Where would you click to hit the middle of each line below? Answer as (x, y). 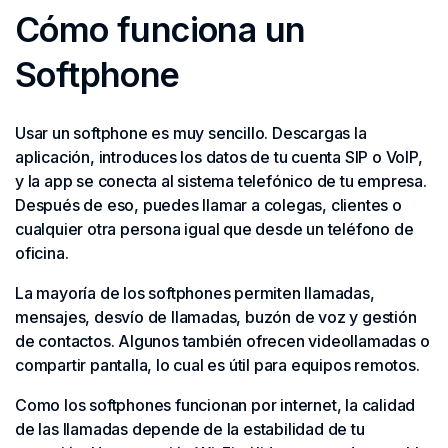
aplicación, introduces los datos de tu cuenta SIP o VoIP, (219, 157)
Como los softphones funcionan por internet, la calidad (215, 405)
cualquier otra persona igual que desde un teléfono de (214, 229)
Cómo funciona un (160, 29)
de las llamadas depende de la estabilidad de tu (190, 429)
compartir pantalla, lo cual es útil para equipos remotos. (217, 365)
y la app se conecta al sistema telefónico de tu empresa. (221, 181)
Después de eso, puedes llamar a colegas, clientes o (208, 205)
